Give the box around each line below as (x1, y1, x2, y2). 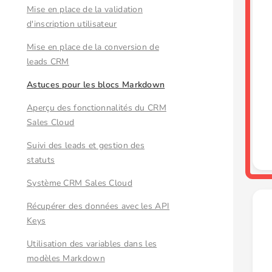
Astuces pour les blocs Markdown (27, 79, 165, 90)
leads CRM (27, 56, 69, 67)
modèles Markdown (27, 253, 105, 264)
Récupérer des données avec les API (27, 200, 170, 212)
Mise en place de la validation (27, 4, 143, 15)
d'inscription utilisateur (27, 18, 117, 30)
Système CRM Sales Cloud (27, 177, 132, 189)
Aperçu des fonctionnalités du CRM (27, 102, 166, 114)
